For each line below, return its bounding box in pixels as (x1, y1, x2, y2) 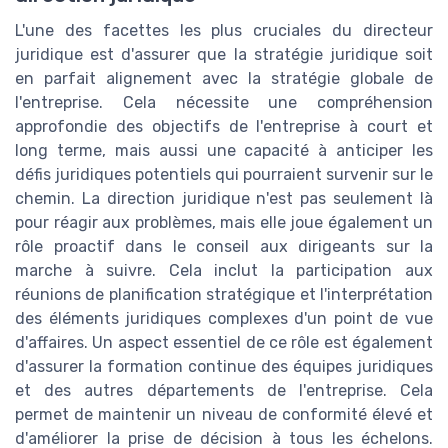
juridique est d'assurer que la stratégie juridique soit (15, 45, 433, 65)
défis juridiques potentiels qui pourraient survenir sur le (15, 165, 433, 185)
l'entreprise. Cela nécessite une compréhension (15, 93, 433, 113)
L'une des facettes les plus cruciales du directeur (15, 21, 433, 41)
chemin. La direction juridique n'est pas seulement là (15, 189, 433, 209)
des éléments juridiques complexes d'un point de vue (15, 309, 433, 329)
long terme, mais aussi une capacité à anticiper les (15, 141, 433, 161)
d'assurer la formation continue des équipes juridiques (15, 357, 433, 377)
